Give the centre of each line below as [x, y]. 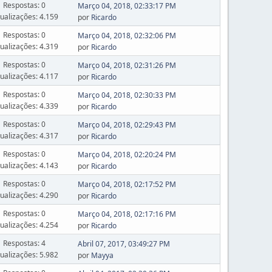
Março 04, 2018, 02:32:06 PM [127, 36]
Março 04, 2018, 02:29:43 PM [127, 125]
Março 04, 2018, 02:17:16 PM [127, 214]
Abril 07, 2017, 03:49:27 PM [124, 244]
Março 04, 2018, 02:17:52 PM [127, 184]
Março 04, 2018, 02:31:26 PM [127, 65]
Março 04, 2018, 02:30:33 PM [127, 95]
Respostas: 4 [24, 243]
